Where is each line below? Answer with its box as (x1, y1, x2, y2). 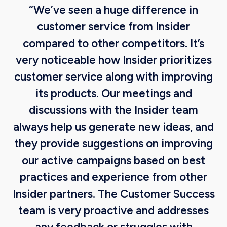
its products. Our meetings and (35, 87, 192, 100)
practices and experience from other (20, 170, 207, 184)
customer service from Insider (37, 20, 190, 33)
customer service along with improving (14, 70, 213, 84)
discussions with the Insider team (29, 103, 198, 117)
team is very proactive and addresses (18, 204, 209, 217)
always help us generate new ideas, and (13, 120, 214, 134)
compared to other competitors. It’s (23, 36, 204, 50)
